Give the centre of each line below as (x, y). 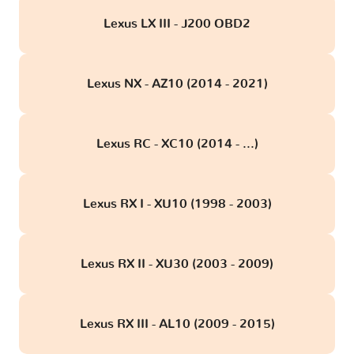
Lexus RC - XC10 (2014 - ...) (177, 144)
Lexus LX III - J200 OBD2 (177, 24)
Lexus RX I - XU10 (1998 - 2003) (177, 204)
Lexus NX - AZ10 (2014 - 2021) (177, 84)
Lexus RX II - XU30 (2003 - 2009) (177, 264)
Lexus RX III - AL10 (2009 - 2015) (177, 324)
